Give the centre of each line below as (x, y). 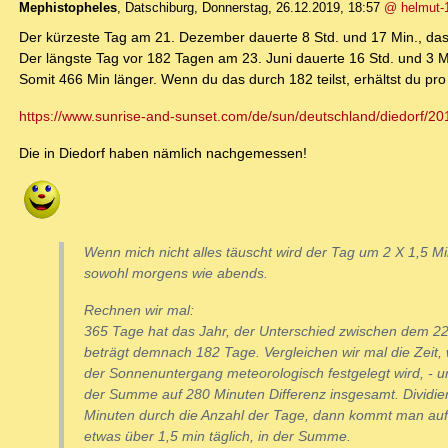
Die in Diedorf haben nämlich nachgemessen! (163, 153)
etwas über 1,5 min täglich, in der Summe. (217, 436)
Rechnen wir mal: (139, 310)
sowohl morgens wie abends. (176, 273)
